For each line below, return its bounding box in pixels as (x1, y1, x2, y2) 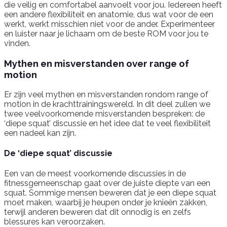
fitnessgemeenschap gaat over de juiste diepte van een (4, 178, 210, 188)
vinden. (4, 39, 30, 49)
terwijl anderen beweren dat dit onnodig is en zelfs (4, 207, 191, 217)
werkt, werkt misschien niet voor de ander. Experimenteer (4, 19, 215, 29)
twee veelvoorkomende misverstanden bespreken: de (4, 108, 205, 119)
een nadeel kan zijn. (4, 128, 76, 138)
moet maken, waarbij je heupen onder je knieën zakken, (4, 198, 207, 208)
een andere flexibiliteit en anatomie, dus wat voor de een (4, 10, 213, 20)
